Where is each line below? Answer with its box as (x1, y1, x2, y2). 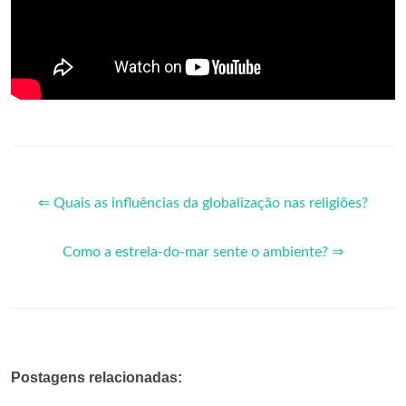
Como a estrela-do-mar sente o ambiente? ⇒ (63, 244, 343, 259)
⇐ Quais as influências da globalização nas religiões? (38, 195, 368, 210)
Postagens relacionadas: (11, 369, 182, 385)
